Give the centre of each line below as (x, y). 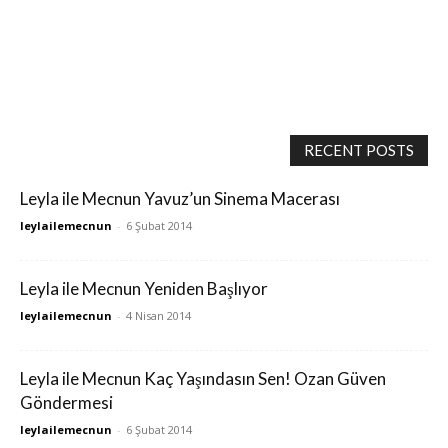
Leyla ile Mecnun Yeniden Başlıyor (144, 288)
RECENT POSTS (359, 150)
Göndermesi (66, 402)
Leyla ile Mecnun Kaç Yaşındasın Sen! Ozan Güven (203, 378)
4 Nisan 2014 (158, 315)
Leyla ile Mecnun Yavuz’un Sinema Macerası (180, 198)
